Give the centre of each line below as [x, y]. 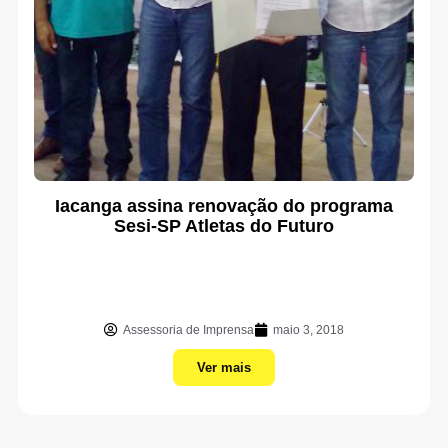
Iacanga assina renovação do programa [224, 206]
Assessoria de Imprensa [188, 330]
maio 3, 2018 [308, 330]
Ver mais [224, 367]
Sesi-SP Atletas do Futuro [224, 226]
